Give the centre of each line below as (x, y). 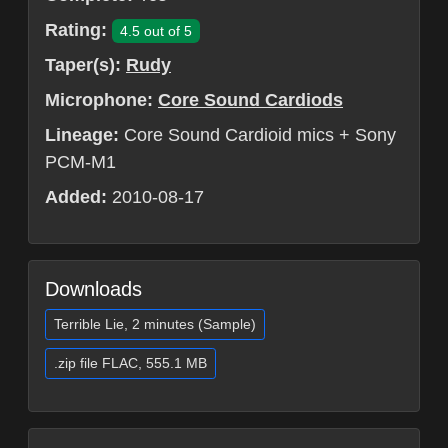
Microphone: (99, 100)
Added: (76, 197)
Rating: (76, 30)
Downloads (93, 289)
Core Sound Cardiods (250, 100)
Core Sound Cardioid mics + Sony (257, 135)
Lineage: (82, 135)
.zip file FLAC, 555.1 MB (130, 363)
